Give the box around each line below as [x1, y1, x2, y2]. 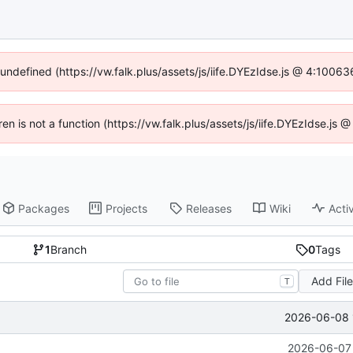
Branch [50, 243, 87, 257]
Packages [18, 201, 70, 215]
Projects [106, 201, 148, 215]
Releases [186, 201, 232, 215]
